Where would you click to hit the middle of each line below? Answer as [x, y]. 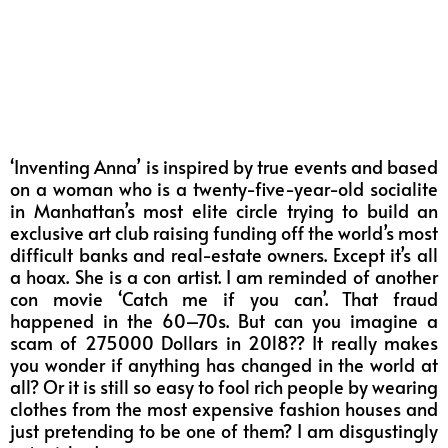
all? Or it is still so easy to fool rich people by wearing [224, 387]
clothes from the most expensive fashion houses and [224, 409]
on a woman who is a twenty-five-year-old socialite [224, 189]
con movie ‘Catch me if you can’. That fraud [224, 299]
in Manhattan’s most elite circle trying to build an [224, 211]
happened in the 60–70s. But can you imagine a [224, 321]
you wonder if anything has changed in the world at [224, 365]
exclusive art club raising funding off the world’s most [224, 233]
